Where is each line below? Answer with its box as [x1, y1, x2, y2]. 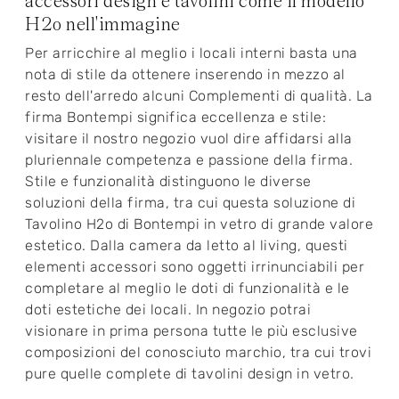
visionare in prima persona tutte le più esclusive [25, 322, 358, 340]
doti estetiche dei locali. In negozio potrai [25, 301, 311, 319]
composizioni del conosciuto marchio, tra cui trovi [25, 344, 371, 362]
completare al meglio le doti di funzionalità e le [25, 280, 350, 297]
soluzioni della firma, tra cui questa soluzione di [25, 194, 355, 212]
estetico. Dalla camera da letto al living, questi [25, 237, 348, 255]
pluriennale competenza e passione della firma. [25, 151, 353, 169]
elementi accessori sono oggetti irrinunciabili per [25, 258, 364, 276]
